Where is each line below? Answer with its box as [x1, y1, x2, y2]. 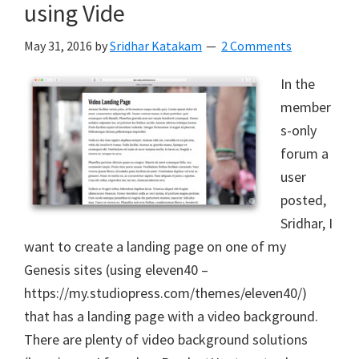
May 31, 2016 [24, 38, 92, 54]
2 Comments [221, 38, 292, 54]
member [280, 98, 331, 116]
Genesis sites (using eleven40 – [24, 260, 208, 279]
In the [280, 75, 315, 93]
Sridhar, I [280, 214, 333, 232]
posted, [280, 191, 326, 209]
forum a [280, 144, 329, 163]
